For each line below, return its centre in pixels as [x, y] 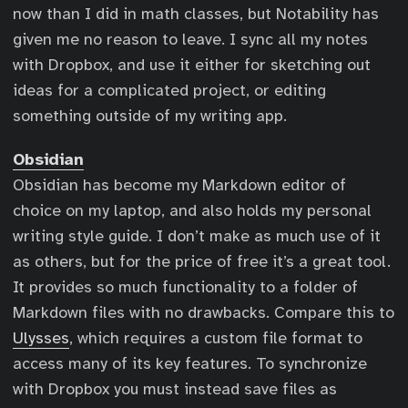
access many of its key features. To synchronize [190, 363]
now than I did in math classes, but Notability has [196, 14]
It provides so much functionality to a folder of [185, 287]
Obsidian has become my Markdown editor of [179, 185]
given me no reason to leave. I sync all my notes [190, 39]
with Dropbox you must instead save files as [175, 389]
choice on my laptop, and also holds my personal [192, 210]
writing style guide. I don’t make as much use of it [197, 236]
